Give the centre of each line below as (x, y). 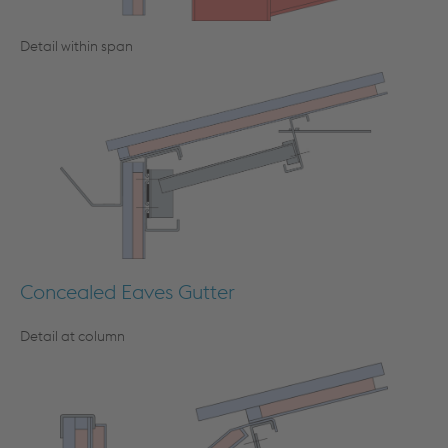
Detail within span (76, 46)
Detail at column (72, 335)
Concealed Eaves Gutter (127, 291)
